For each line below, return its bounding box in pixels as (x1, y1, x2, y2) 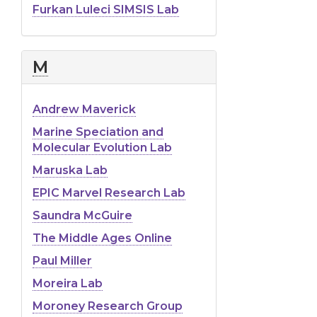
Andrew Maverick (33, 102, 136, 116)
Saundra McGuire (33, 208, 132, 222)
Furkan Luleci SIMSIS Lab (33, 2, 179, 16)
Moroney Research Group (33, 299, 183, 313)
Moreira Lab (33, 276, 103, 290)
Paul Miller (33, 253, 92, 267)
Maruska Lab (33, 163, 108, 177)
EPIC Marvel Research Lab (33, 185, 185, 200)
